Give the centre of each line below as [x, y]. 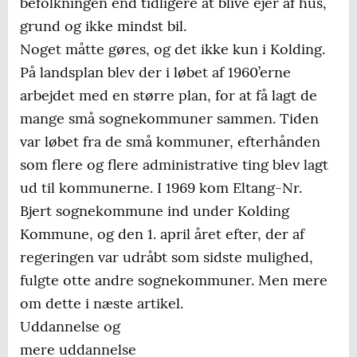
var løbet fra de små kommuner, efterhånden [170, 142]
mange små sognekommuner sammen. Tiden [169, 119]
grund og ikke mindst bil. [103, 26]
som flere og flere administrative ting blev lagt [174, 165]
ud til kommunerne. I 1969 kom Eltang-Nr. [161, 188]
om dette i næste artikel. [102, 304]
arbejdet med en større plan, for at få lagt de [169, 96]
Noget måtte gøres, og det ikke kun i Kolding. [173, 49]
